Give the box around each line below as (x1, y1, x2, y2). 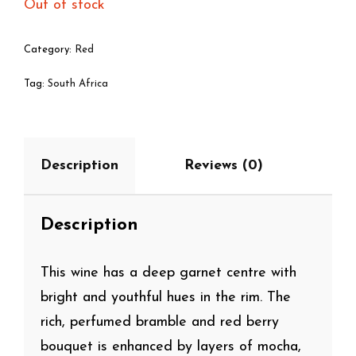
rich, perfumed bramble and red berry (41, 314, 279, 330)
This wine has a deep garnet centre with (41, 265, 296, 281)
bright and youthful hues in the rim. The (41, 289, 291, 305)
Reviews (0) (184, 157, 263, 173)
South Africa (48, 78, 108, 89)
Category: (24, 44, 75, 55)
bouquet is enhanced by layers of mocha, (41, 339, 301, 354)
